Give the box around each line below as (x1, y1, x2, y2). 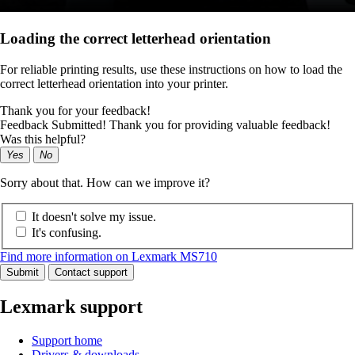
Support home (32, 334, 102, 348)
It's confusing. (32, 226, 101, 240)
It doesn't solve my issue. (32, 210, 156, 224)
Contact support (55, 266, 128, 279)
